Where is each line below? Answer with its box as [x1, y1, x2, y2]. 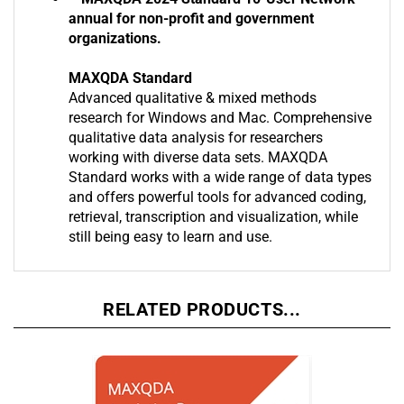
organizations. [69, 31, 161, 49]
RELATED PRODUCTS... [103, 299, 301, 322]
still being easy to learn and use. [69, 229, 272, 247]
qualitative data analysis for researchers [69, 130, 323, 148]
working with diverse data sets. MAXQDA [69, 150, 327, 168]
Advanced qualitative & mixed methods [69, 90, 317, 108]
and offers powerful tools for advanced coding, [69, 189, 366, 207]
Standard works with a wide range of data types [69, 170, 372, 188]
